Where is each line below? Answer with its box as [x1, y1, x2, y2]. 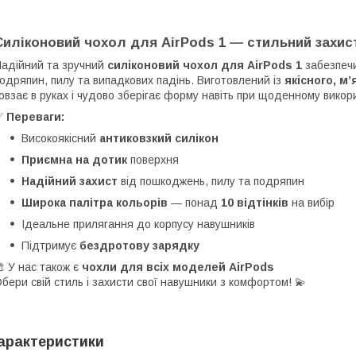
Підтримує [21, 239, 79, 253]
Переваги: [6, 110, 64, 124]
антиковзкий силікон [99, 132, 219, 145]
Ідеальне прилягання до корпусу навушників [21, 218, 255, 231]
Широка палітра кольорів [21, 196, 168, 210]
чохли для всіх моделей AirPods [82, 261, 274, 274]
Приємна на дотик [21, 153, 127, 167]
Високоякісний [21, 132, 99, 145]
